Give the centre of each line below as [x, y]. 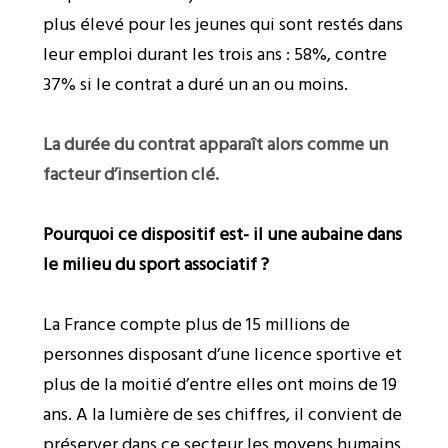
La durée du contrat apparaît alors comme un [215, 144]
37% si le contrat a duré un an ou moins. [195, 84]
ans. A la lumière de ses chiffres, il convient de [222, 414]
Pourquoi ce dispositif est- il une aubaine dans [222, 234]
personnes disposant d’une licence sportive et [222, 354]
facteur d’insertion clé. [130, 174]
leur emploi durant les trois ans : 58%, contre [214, 54]
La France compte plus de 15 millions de [196, 324]
